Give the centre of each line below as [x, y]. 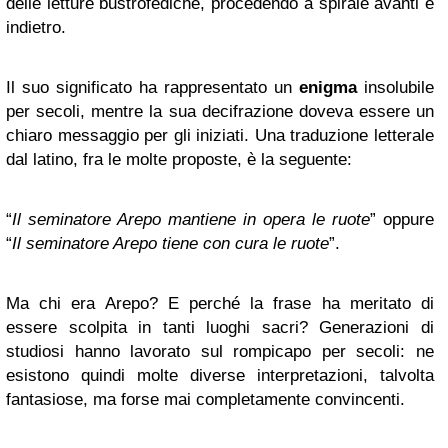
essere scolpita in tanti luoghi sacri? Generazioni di [220, 327]
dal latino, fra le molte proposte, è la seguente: [179, 159]
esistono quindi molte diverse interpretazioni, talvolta [220, 375]
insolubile [395, 87]
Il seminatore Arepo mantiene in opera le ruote [191, 219]
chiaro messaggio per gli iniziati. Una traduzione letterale [220, 135]
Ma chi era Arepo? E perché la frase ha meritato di [220, 303]
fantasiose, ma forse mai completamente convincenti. [205, 399]
